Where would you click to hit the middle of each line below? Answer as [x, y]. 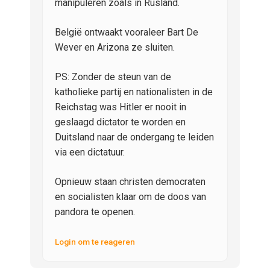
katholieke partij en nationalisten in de [134, 92]
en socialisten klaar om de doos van [130, 197]
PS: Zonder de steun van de [113, 77]
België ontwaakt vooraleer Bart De [127, 33]
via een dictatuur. [90, 152]
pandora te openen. [95, 212]
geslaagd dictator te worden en [120, 122]
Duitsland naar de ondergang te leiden [134, 137]
